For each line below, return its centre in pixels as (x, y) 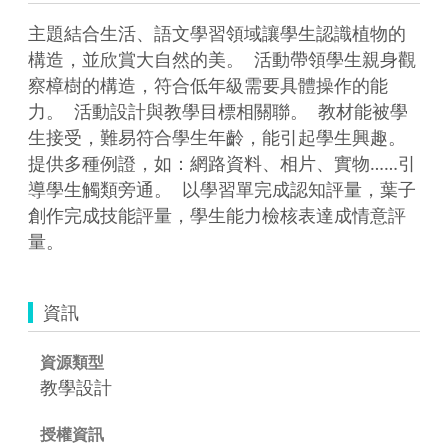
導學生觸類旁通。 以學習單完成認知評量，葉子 (222, 188)
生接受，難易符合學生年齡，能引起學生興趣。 (217, 136)
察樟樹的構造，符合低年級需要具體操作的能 (208, 84)
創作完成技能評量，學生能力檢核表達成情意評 (217, 214)
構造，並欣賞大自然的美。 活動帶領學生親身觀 (222, 58)
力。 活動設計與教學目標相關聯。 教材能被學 (218, 110)
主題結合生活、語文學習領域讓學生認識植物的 (217, 32)
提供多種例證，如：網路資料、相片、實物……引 (222, 162)
